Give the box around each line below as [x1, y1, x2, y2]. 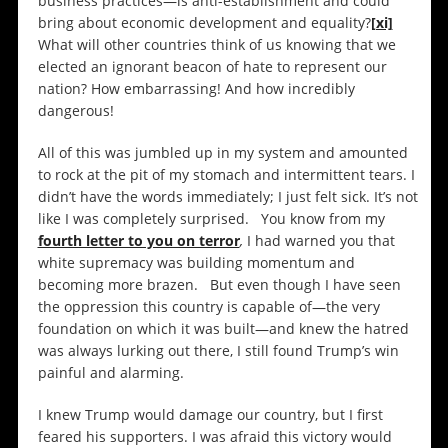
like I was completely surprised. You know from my [37, 209, 385, 229]
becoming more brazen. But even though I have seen [37, 275, 401, 295]
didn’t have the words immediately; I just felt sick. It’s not [37, 187, 418, 207]
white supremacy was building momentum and [37, 253, 355, 273]
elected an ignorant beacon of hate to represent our [37, 57, 387, 77]
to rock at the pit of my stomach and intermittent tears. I [37, 165, 415, 185]
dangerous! [37, 101, 114, 121]
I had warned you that [246, 231, 395, 251]
